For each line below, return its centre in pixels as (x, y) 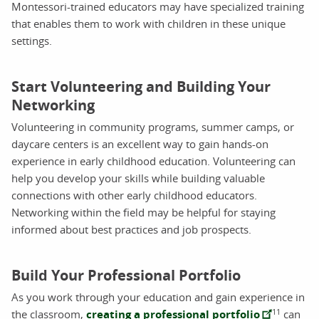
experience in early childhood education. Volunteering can (153, 161)
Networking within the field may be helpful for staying (143, 212)
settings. (32, 40)
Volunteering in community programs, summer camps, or (153, 126)
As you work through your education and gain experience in (158, 297)
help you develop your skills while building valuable (138, 178)
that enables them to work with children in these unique (148, 23)
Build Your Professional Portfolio (126, 275)
